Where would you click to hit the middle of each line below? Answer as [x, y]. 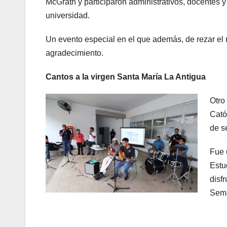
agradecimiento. [74, 53]
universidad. [68, 15]
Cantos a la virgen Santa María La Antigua [126, 77]
